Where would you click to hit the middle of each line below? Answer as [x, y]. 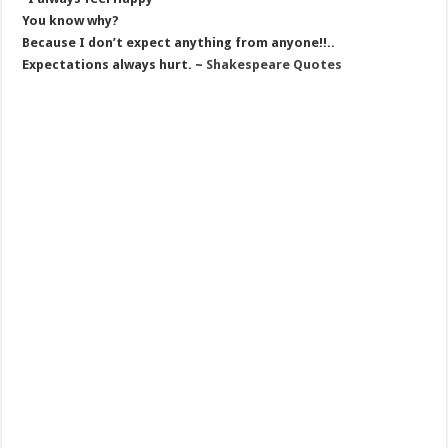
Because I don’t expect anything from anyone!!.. [179, 43]
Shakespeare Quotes [273, 65]
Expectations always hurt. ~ [113, 65]
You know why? [71, 21]
